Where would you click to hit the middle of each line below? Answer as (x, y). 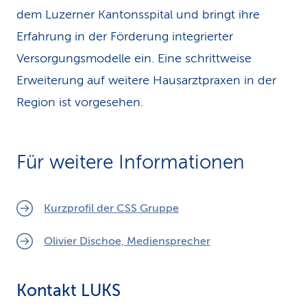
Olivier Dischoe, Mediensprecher (127, 241)
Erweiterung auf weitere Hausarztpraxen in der (146, 80)
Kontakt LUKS (69, 291)
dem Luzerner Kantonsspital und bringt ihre (138, 14)
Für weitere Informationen (131, 162)
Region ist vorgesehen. (80, 102)
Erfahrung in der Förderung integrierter (125, 36)
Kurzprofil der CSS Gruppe (111, 208)
